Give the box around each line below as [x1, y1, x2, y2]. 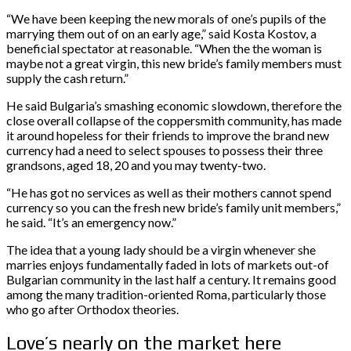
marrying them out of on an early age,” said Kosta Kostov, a [6, 25, 317, 41]
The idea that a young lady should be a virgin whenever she [6, 241, 316, 257]
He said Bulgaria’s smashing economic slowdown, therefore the [6, 97, 342, 113]
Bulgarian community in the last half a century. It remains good [6, 271, 336, 287]
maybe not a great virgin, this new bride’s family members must [6, 55, 342, 71]
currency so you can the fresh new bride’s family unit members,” [6, 199, 341, 215]
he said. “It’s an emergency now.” [6, 214, 176, 230]
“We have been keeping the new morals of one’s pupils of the [6, 10, 326, 26]
